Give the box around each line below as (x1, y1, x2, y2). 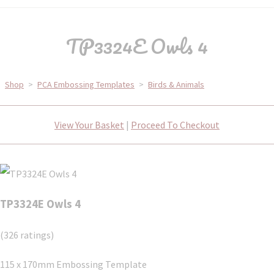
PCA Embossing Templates (37, 79, 135, 90)
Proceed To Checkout (131, 119, 220, 131)
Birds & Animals (148, 79, 204, 90)
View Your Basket (54, 119, 124, 131)
